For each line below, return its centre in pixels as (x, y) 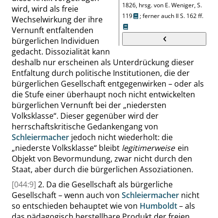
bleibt (109, 148)
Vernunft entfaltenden (53, 30)
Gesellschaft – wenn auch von (67, 195)
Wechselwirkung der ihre (57, 19)
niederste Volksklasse (54, 148)
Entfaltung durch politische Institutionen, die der (101, 73)
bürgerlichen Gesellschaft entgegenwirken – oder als (108, 84)
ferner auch (159, 16)
